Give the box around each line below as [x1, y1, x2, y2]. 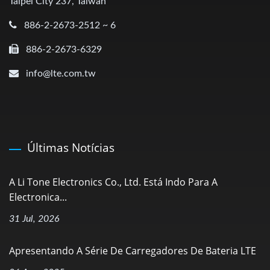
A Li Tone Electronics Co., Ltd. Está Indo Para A [9, 175, 218, 189]
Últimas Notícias [27, 139, 115, 155]
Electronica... [9, 190, 67, 204]
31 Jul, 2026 [9, 213, 60, 224]
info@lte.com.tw [26, 68, 96, 78]
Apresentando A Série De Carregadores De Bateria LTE [9, 243, 256, 257]
